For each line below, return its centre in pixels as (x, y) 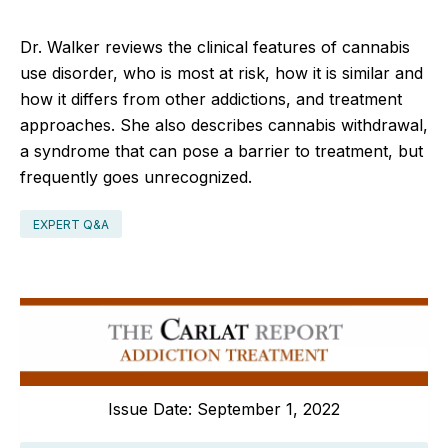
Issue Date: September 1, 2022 (224, 408)
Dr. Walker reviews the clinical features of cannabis (215, 46)
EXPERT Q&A (71, 224)
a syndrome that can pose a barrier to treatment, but (221, 150)
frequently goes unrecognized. (136, 176)
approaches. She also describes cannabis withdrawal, (224, 124)
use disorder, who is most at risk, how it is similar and (221, 72)
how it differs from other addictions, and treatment (211, 98)
